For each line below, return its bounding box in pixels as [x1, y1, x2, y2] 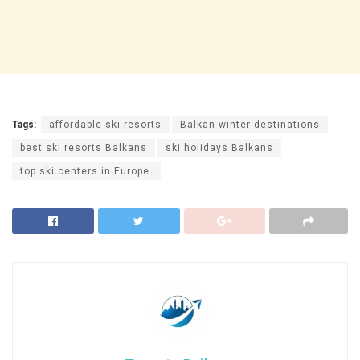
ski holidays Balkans [166, 141, 273, 153]
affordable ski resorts [49, 118, 162, 130]
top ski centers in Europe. [20, 165, 153, 177]
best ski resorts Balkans [20, 141, 147, 153]
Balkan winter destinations [180, 118, 320, 130]
